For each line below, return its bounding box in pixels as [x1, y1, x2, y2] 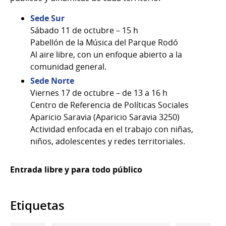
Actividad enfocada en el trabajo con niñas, [30, 124, 193, 135]
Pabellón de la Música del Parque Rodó [30, 37, 178, 48]
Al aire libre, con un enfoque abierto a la [30, 49, 182, 61]
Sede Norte [30, 75, 76, 87]
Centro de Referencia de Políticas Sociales [30, 99, 189, 111]
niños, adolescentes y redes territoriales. [30, 136, 185, 147]
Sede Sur [30, 13, 67, 24]
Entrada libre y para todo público [10, 164, 142, 176]
